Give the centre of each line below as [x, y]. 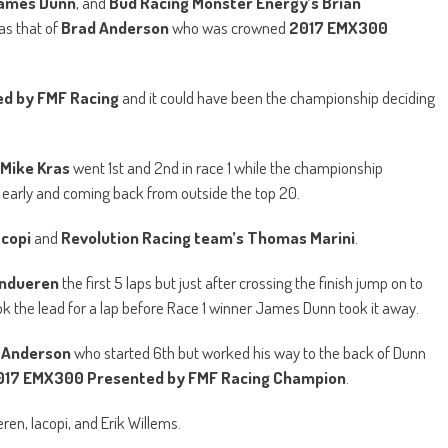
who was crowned [229, 27]
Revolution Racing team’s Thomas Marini [208, 237]
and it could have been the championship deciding [277, 97]
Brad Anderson [115, 27]
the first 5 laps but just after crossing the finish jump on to [241, 282]
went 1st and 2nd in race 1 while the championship [226, 167]
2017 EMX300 [338, 27]
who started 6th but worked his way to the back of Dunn [248, 352]
